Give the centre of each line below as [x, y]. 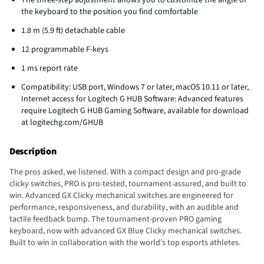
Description [33, 151]
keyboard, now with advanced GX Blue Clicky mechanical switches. [126, 231]
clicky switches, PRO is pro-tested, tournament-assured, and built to [128, 184]
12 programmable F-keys [65, 49]
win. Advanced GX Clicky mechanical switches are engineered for [121, 195]
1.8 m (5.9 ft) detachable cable [73, 30]
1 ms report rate [49, 68]
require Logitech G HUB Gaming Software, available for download [135, 110]
